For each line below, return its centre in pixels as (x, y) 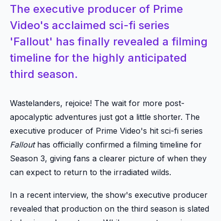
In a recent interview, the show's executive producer (109, 195)
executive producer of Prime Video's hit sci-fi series (106, 131)
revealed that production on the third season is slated (110, 209)
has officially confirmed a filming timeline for (118, 145)
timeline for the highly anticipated (98, 58)
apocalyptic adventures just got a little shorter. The (105, 117)
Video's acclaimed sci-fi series (90, 25)
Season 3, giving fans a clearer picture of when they (108, 158)
